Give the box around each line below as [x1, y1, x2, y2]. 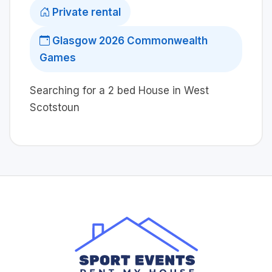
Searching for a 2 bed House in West [30, 84, 209, 97]
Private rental [50, 5, 121, 18]
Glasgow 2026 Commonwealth [50, 34, 208, 47]
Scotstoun [30, 101, 80, 114]
